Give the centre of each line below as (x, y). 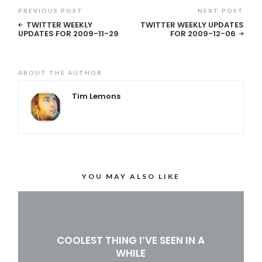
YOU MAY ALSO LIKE (131, 177)
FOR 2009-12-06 (203, 33)
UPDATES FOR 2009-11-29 (69, 33)
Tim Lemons (96, 96)
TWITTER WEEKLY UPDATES (192, 25)
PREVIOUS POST (51, 10)
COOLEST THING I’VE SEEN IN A (131, 240)
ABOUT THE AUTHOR (61, 72)
